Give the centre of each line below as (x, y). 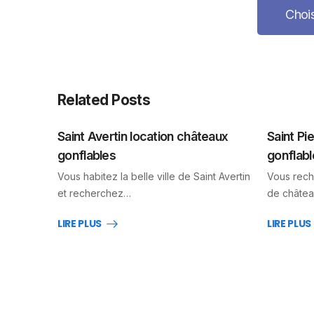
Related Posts (104, 100)
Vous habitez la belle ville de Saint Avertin (154, 176)
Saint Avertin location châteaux (143, 136)
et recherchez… (94, 193)
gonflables (87, 155)
